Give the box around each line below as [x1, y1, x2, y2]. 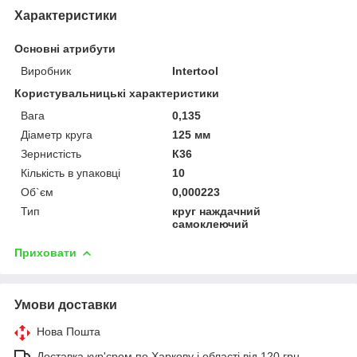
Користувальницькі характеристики [14, 86, 219, 100]
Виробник [21, 64, 71, 77]
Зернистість [21, 147, 81, 160]
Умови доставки [14, 297, 117, 312]
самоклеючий [172, 217, 249, 230]
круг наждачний [172, 204, 261, 218]
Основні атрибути [14, 41, 116, 55]
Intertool [172, 64, 219, 77]
